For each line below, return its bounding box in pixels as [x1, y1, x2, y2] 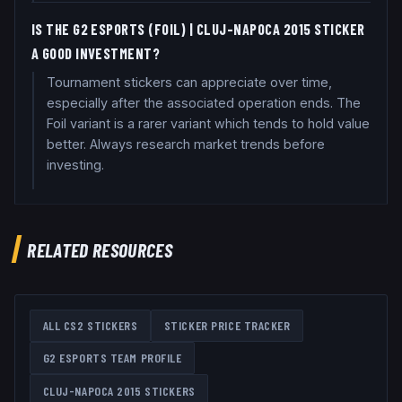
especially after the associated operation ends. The [46, 94, 361, 110]
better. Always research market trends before [46, 135, 325, 152]
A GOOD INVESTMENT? [31, 45, 161, 63]
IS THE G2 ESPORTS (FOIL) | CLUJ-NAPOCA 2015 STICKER [31, 21, 365, 39]
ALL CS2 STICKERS [42, 318, 138, 334]
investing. [46, 156, 104, 172]
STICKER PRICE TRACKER [163, 318, 291, 334]
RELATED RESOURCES [27, 237, 172, 261]
